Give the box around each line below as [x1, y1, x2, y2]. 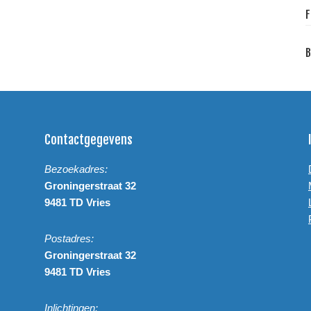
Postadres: [44, 233, 94, 244]
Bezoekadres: [44, 163, 108, 175]
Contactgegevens [44, 132, 133, 147]
